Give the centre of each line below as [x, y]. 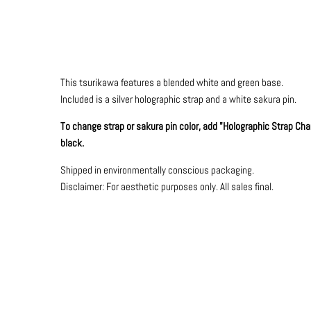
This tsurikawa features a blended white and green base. [172, 82]
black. [72, 142]
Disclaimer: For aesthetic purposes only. [140, 186]
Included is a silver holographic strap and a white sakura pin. [179, 99]
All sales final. [247, 186]
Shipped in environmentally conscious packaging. [158, 169]
